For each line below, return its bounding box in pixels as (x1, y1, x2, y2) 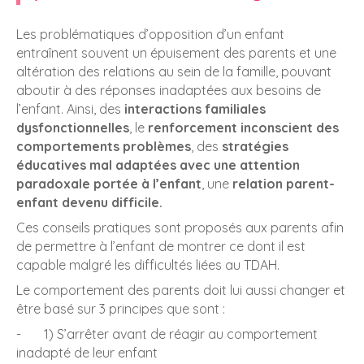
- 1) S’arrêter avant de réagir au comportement (16, 326, 318, 342)
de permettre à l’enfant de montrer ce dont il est (16, 238, 305, 254)
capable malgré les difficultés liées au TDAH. (16, 257, 279, 273)
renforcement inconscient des (148, 119, 339, 136)
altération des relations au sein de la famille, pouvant (16, 63, 331, 80)
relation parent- (232, 175, 335, 192)
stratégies (222, 138, 288, 154)
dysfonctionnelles (16, 119, 129, 136)
